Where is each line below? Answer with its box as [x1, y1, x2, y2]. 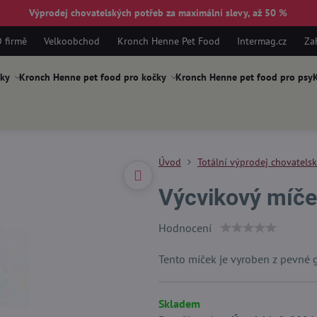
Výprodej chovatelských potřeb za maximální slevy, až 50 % [29, 6, 288, 19]
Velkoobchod [44, 34, 100, 47]
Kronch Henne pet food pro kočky [18, 71, 166, 83]
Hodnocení [158, 221, 212, 235]
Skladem [158, 296, 200, 311]
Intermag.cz [237, 34, 287, 47]
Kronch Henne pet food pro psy [175, 71, 313, 83]
